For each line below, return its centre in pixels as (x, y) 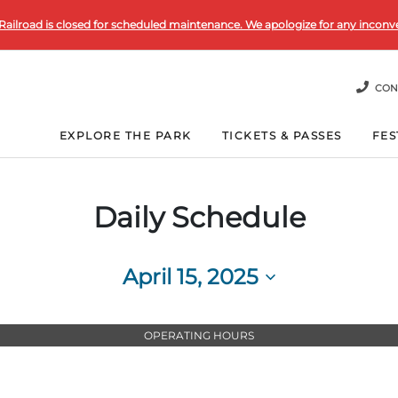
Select (144, 303)
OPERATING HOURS (199, 335)
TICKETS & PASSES (282, 136)
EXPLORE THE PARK (125, 136)
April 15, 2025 (191, 277)
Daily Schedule (199, 218)
